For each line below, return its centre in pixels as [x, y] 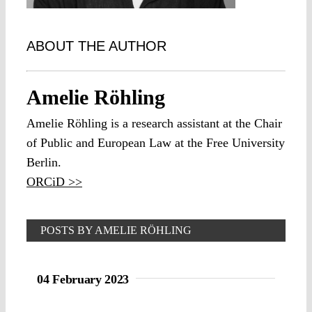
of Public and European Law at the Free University [156, 142]
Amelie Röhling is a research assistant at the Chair [154, 123]
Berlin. [44, 162]
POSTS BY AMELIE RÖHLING [116, 230]
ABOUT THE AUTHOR [96, 46]
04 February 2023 [83, 279]
